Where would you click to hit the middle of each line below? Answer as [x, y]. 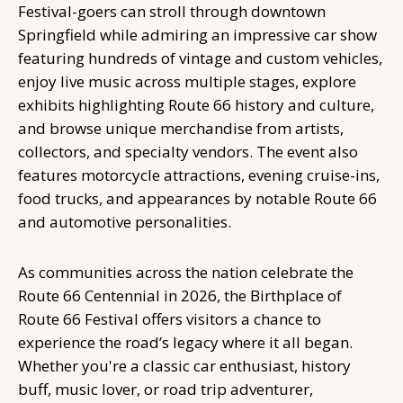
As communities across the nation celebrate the [186, 272]
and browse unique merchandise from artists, [181, 128]
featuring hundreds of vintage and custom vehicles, [200, 58]
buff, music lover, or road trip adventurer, [166, 389]
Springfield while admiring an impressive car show [197, 34]
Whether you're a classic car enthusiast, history [184, 365]
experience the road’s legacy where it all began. [185, 342]
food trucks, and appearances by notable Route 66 [197, 198]
